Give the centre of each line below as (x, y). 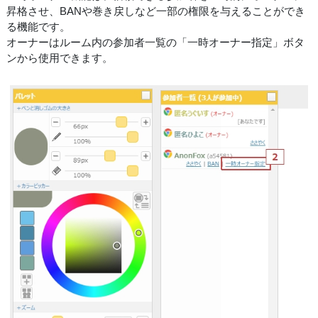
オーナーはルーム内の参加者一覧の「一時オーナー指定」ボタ (155, 43)
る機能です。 (38, 27)
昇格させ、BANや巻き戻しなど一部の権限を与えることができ (156, 11)
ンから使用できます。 (60, 58)
